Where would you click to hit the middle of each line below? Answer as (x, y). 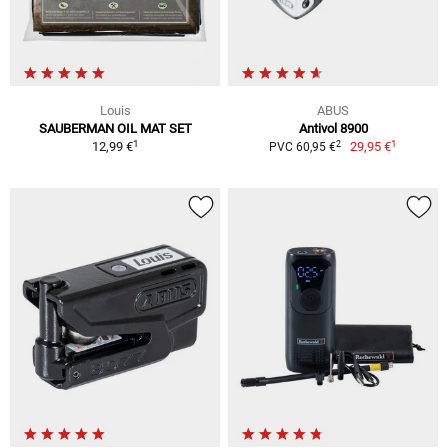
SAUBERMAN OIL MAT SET (115, 129)
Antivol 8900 (333, 129)
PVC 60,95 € (302, 147)
